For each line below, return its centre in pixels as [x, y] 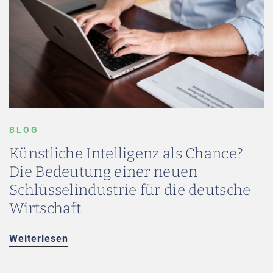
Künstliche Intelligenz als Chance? [126, 154]
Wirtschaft [45, 208]
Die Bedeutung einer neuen [104, 172]
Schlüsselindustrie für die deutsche [130, 190]
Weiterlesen [39, 239]
